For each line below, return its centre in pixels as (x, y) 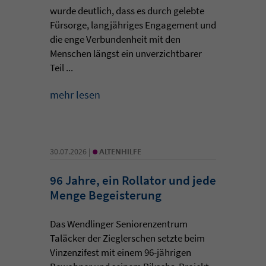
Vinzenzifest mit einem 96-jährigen (121, 252)
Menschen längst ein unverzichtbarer (126, 53)
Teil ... (61, 67)
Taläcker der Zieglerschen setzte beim (127, 238)
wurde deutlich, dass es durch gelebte (127, 10)
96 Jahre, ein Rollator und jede (133, 180)
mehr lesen (75, 94)
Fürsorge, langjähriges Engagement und (133, 25)
